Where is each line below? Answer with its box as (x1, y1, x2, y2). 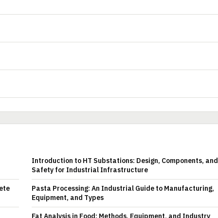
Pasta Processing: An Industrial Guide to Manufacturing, (32, 184, 214, 193)
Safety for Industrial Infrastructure (32, 165, 148, 174)
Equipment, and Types (32, 193, 104, 202)
